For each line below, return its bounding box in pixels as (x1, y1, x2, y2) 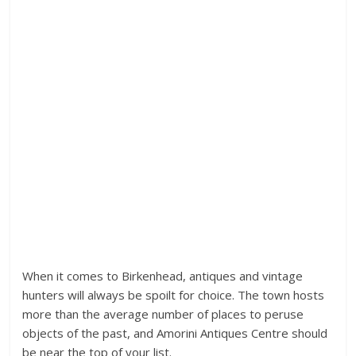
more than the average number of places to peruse (22, 306, 304, 323)
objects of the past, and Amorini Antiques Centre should (22, 325, 328, 342)
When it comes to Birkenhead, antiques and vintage (22, 268, 304, 284)
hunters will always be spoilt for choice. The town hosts (22, 287, 325, 304)
